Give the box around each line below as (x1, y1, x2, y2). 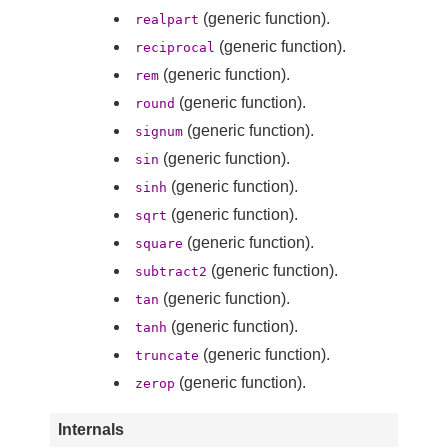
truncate (135, 347, 199, 363)
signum (135, 123, 183, 139)
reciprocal (135, 39, 215, 55)
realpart (135, 11, 199, 27)
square (135, 235, 183, 251)
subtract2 (135, 263, 207, 279)
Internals (58, 420, 124, 438)
